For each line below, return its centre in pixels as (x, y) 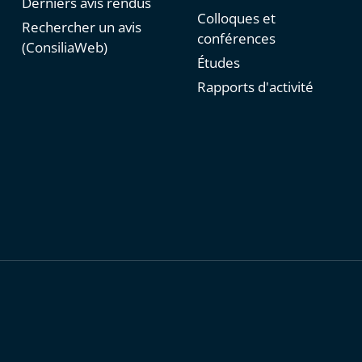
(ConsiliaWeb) (64, 48)
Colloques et (236, 19)
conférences (236, 39)
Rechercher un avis (81, 27)
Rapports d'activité (255, 87)
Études (218, 63)
